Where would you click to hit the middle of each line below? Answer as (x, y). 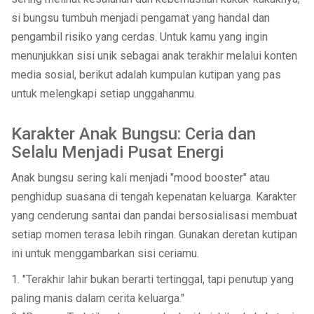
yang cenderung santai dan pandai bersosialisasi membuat (154, 216)
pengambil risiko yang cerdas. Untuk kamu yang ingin (139, 37)
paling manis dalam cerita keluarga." (97, 298)
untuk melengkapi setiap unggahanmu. (103, 94)
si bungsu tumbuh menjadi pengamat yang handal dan (140, 18)
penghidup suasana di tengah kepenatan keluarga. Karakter (153, 197)
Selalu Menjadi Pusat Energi (117, 152)
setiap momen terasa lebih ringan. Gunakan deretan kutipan (154, 234)
